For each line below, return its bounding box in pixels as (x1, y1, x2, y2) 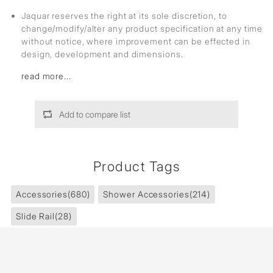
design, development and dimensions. (21, 49, 183, 59)
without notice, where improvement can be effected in (21, 36, 250, 46)
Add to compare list (58, 109, 130, 119)
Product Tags (93, 158, 180, 174)
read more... (21, 71, 71, 81)
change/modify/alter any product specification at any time (21, 23, 263, 34)
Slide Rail (16, 211, 55, 221)
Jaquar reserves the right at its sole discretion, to (21, 10, 227, 21)
